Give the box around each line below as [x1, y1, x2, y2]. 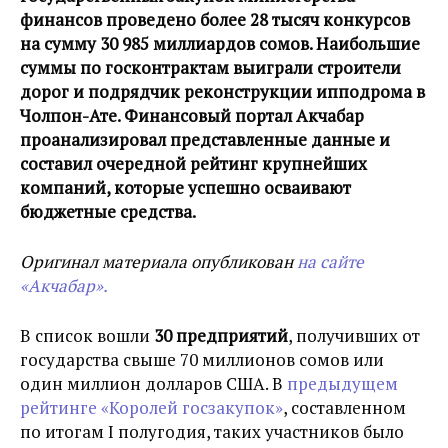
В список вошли [20, 324, 154, 347]
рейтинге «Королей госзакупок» [20, 396, 283, 419]
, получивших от [288, 324, 420, 347]
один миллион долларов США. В [20, 372, 287, 395]
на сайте [297, 250, 364, 273]
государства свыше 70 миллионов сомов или [20, 348, 384, 371]
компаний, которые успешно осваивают [20, 176, 351, 199]
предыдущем [287, 372, 398, 395]
